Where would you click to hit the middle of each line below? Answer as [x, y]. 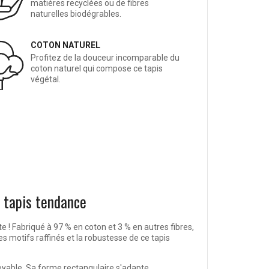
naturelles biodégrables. [76, 14]
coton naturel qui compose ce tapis [96, 69]
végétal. [45, 80]
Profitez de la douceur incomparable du [105, 58]
